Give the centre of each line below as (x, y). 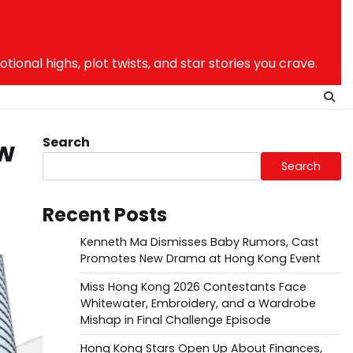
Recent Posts (104, 215)
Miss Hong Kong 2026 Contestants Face (193, 287)
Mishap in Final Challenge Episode (175, 320)
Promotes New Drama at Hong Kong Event (200, 258)
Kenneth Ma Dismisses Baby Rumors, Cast (199, 242)
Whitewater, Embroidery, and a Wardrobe (198, 303)
